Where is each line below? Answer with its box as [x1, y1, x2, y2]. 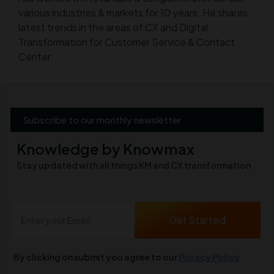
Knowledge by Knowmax [17, 139, 194, 158]
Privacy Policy [179, 251, 240, 262]
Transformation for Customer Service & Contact [18, 35, 235, 48]
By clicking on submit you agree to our [13, 251, 179, 262]
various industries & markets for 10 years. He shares [18, 6, 248, 19]
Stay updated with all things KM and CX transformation [17, 159, 251, 171]
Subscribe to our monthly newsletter [23, 113, 181, 125]
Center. [18, 50, 53, 63]
